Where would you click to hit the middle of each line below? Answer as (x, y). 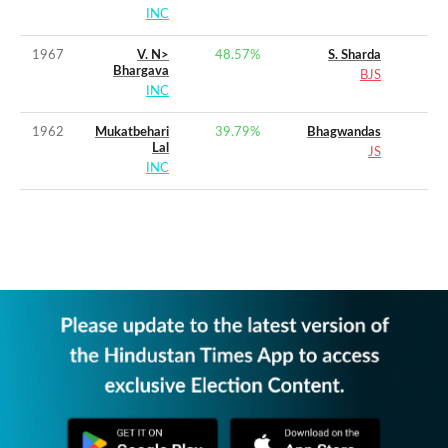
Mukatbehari (132, 133)
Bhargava (141, 72)
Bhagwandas (344, 133)
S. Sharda (354, 56)
